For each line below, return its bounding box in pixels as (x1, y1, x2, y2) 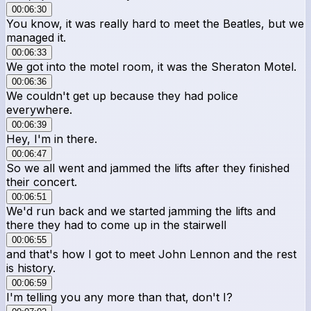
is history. (6, 260, 56, 275)
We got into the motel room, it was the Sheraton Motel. (6, 59, 296, 74)
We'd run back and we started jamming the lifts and (6, 203, 276, 218)
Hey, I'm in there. (6, 131, 97, 146)
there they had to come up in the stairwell (6, 217, 226, 232)
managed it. (6, 30, 66, 44)
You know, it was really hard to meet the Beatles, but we (6, 16, 304, 31)
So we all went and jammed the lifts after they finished (6, 160, 289, 175)
